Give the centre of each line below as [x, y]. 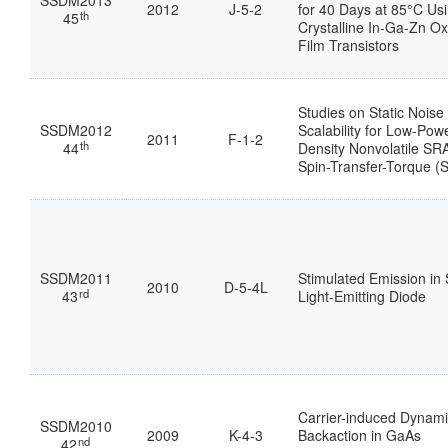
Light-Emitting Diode [362, 296]
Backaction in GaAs [359, 435]
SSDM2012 [76, 130]
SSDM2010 [76, 426]
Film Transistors [348, 45]
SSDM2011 [76, 278]
